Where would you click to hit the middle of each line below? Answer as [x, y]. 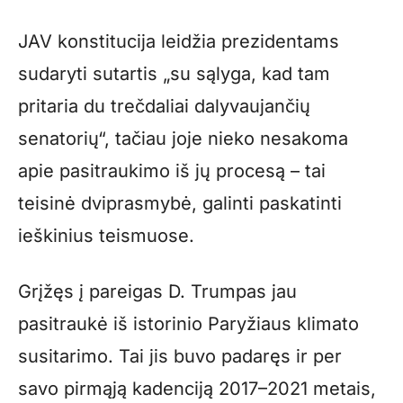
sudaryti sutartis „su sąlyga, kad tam [174, 74]
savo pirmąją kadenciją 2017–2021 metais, [197, 389]
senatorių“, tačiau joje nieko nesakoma [183, 139]
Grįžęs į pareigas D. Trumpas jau [157, 292]
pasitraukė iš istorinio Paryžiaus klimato [188, 324]
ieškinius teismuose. [106, 236]
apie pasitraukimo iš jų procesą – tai [172, 171]
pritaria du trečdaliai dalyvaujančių [164, 107]
